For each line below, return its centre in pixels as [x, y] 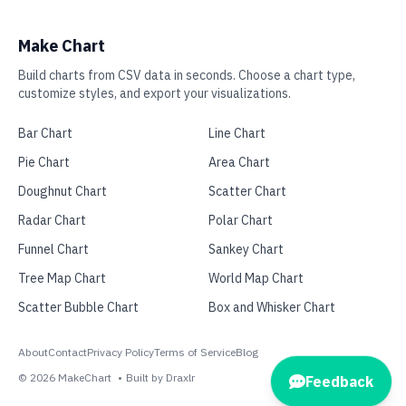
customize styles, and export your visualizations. [155, 93]
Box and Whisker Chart [272, 307]
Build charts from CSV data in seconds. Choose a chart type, [187, 75]
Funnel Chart [53, 249]
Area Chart [239, 162]
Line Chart [237, 133]
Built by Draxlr [160, 377]
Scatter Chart [247, 191]
